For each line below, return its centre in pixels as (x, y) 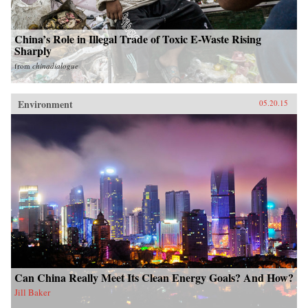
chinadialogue (55, 66)
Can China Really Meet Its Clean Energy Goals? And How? (154, 277)
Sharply (33, 51)
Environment (45, 104)
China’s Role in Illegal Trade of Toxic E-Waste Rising (138, 39)
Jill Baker (32, 292)
